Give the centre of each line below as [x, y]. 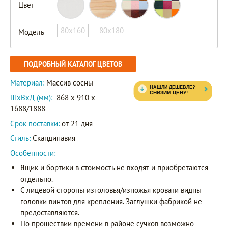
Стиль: [20, 138]
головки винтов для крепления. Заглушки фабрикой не [111, 202]
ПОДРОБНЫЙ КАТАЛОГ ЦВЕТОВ [73, 64]
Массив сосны [70, 83]
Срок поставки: [35, 124]
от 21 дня [76, 124]
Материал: [28, 83]
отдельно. [37, 179]
